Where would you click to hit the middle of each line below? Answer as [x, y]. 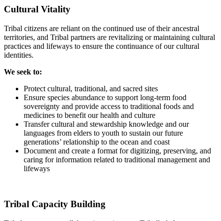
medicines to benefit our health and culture [90, 115]
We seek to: [23, 72]
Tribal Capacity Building [55, 204]
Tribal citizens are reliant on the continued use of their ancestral [102, 28]
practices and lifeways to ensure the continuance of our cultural [102, 46]
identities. [19, 55]
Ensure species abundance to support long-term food [105, 97]
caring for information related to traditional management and [117, 159]
